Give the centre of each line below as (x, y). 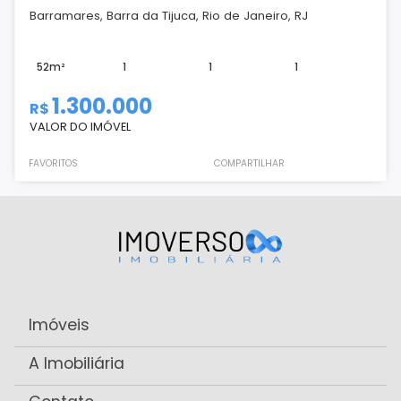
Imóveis (59, 325)
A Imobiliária (77, 363)
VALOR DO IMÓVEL (80, 126)
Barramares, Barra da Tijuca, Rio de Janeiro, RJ (169, 16)
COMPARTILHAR (249, 163)
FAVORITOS (53, 163)
